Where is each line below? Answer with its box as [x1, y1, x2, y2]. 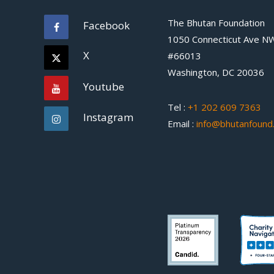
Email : [167, 117, 196, 130]
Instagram [83, 110, 134, 124]
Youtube [83, 80, 125, 94]
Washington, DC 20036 [167, 66, 264, 78]
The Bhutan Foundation [167, 17, 265, 29]
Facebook [83, 18, 130, 32]
